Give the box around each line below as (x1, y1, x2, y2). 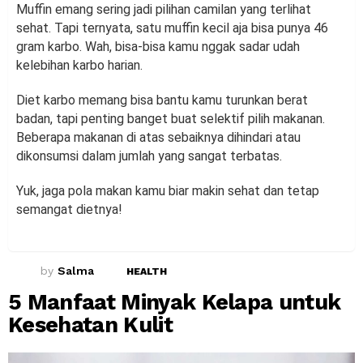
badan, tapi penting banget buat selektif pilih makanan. (16, 111, 325, 127)
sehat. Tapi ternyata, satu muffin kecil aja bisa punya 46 (16, 20, 328, 36)
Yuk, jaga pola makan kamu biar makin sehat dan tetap (16, 183, 319, 199)
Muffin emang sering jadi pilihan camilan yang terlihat (16, 2, 311, 18)
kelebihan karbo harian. (16, 58, 143, 74)
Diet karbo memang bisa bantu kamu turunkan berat (16, 92, 308, 109)
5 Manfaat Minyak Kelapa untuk (8, 289, 341, 316)
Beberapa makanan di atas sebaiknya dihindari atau (16, 130, 301, 146)
